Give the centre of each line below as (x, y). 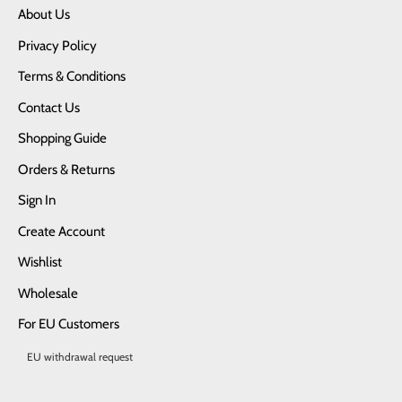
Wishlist (40, 262)
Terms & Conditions (72, 77)
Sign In (37, 201)
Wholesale (48, 293)
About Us (44, 15)
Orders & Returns (66, 169)
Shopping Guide (62, 139)
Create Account (61, 231)
